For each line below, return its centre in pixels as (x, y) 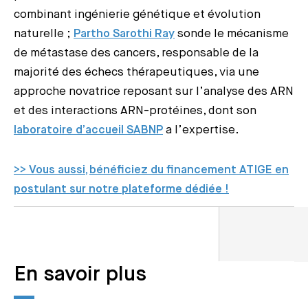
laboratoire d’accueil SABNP (88, 130)
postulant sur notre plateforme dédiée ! (121, 189)
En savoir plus (80, 275)
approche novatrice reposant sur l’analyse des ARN (154, 91)
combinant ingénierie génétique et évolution (137, 14)
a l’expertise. (201, 130)
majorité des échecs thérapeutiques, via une (136, 72)
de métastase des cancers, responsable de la (136, 53)
